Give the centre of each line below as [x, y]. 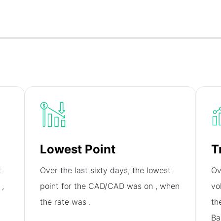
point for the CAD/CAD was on [98, 186]
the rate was [65, 202]
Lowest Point [78, 149]
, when [168, 186]
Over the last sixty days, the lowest [106, 170]
